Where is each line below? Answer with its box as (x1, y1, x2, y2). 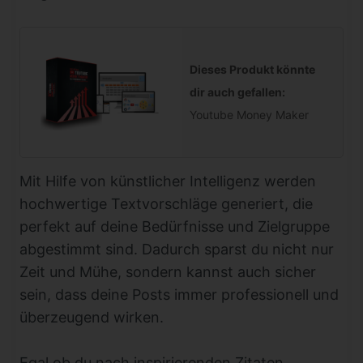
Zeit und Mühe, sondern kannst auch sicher (19, 263, 316, 280)
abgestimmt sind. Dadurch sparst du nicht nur (19, 240, 334, 258)
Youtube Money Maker (190, 107, 309, 122)
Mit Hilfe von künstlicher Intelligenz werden (19, 172, 316, 190)
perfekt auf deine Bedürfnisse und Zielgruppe (19, 217, 330, 235)
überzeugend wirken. (19, 308, 164, 326)
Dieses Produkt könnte (190, 62, 315, 76)
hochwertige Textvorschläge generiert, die (19, 194, 313, 212)
